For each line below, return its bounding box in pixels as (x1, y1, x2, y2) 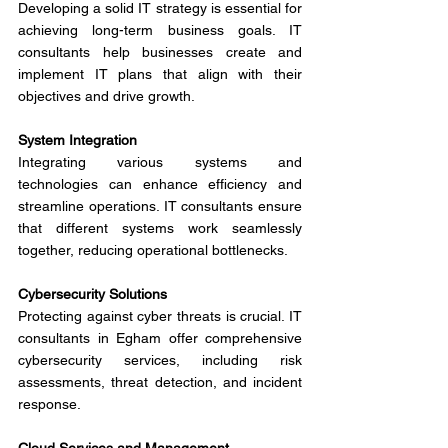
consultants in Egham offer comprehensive (18, 330, 302, 346)
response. (18, 396, 81, 412)
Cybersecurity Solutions (18, 286, 167, 302)
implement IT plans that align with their (18, 66, 302, 82)
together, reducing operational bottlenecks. (18, 242, 288, 258)
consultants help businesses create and (18, 44, 302, 60)
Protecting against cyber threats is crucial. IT (18, 308, 302, 324)
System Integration (18, 132, 137, 148)
